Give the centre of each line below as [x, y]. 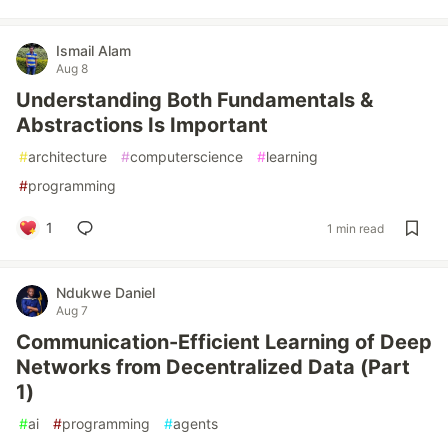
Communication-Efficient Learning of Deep [224, 342]
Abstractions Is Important [142, 125]
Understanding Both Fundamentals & [194, 100]
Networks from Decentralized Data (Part [213, 367]
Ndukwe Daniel [105, 292]
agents [195, 423]
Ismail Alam [93, 50]
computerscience [186, 156]
